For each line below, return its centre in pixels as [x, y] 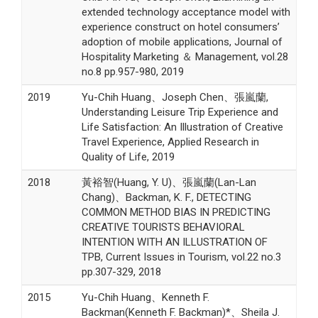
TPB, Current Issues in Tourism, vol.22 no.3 [181, 257]
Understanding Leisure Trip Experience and [180, 113]
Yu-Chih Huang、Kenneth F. [145, 298]
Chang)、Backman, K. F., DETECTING [166, 198]
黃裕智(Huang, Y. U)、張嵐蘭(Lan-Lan [169, 183]
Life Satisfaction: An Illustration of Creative [182, 127]
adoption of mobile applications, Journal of [182, 42]
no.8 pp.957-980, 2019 [132, 72]
